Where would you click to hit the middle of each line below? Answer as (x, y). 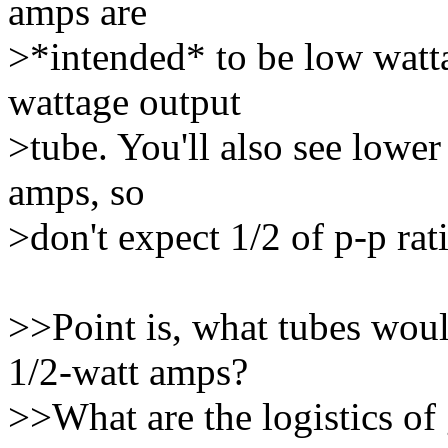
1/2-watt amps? (128, 371)
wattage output (124, 101)
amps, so (76, 191)
